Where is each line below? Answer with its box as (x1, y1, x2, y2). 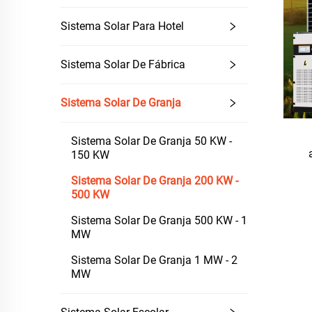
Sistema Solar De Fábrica (61, 58, 185, 71)
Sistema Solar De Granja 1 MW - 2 (71, 253, 237, 267)
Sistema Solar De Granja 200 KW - (71, 174, 238, 187)
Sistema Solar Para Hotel (61, 19, 184, 33)
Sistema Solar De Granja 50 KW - (71, 134, 232, 148)
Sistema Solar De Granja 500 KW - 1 (71, 214, 247, 227)
